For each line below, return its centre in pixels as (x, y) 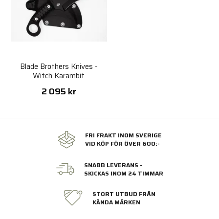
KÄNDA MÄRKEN (116, 202)
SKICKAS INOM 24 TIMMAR (123, 174)
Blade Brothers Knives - (59, 67)
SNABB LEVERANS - (113, 165)
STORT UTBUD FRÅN (124, 194)
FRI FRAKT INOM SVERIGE (123, 135)
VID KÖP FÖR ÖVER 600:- (122, 144)
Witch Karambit (59, 76)
